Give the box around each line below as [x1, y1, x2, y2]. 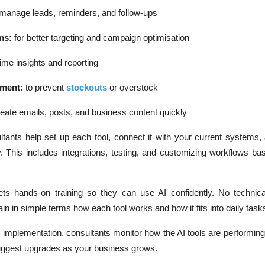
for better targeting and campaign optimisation [11, 33, 189, 43]
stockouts [66, 82, 107, 93]
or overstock [106, 82, 158, 93]
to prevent [22, 82, 66, 93]
